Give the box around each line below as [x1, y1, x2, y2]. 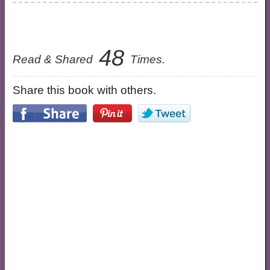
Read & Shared [12, 53, 96, 66]
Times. [127, 53, 165, 66]
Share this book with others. [12, 84, 156, 96]
